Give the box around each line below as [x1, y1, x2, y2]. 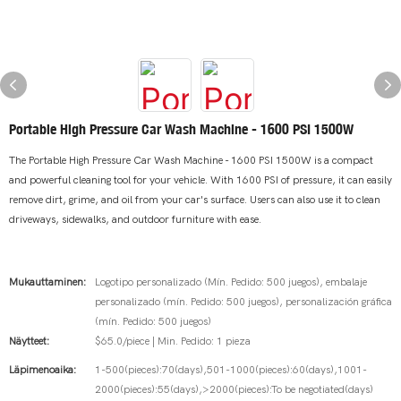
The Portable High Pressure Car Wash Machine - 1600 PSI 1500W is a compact [9, 154, 373, 166]
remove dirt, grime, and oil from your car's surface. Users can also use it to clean [9, 193, 380, 206]
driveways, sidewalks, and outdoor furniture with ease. [9, 213, 261, 226]
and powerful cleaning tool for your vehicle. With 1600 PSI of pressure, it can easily [9, 174, 392, 186]
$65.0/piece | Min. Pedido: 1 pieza [95, 335, 251, 347]
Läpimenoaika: [9, 363, 76, 376]
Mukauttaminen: [9, 276, 86, 288]
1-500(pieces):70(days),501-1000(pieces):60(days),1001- [95, 363, 367, 376]
